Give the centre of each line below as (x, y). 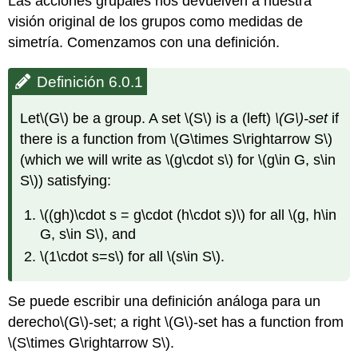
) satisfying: (75, 180)
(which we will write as (93, 159)
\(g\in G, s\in (297, 159)
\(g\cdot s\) (200, 159)
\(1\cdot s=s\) (82, 256)
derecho (34, 322)
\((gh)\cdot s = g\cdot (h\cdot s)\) (143, 215)
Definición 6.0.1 (90, 82)
